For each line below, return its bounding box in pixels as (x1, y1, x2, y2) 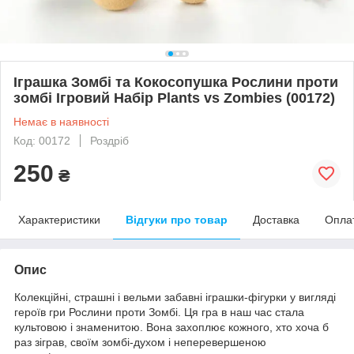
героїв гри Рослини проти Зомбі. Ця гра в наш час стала (14, 305, 304, 318)
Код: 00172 (13, 134, 70, 147)
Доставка (253, 213, 299, 226)
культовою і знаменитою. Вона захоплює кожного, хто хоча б (14, 320, 329, 333)
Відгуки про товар (126, 213, 228, 226)
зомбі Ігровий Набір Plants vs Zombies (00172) (13, 89, 335, 106)
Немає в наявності (13, 115, 109, 128)
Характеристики (18, 213, 100, 226)
